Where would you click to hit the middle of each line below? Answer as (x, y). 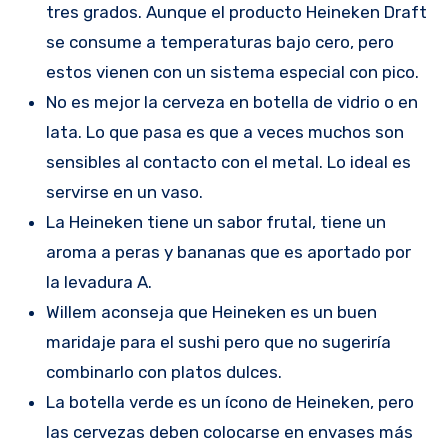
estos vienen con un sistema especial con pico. (232, 71)
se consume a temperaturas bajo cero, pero (219, 41)
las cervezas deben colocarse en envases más (229, 431)
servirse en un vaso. (124, 191)
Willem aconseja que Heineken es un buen (211, 311)
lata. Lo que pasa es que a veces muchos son (224, 131)
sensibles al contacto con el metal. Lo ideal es (228, 161)
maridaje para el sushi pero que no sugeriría (218, 341)
